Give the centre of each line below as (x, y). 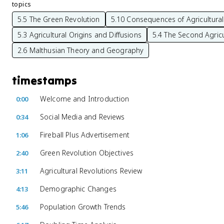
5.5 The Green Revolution (59, 19)
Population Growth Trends (83, 207)
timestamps (44, 80)
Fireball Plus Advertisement (85, 135)
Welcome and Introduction (85, 99)
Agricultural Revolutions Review (91, 171)
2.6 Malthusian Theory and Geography (81, 50)
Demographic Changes (78, 189)
